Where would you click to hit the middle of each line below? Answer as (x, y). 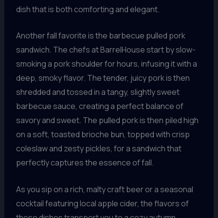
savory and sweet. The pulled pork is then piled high (107, 120)
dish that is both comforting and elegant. (88, 9)
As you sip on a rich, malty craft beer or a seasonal (104, 190)
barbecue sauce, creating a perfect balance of (100, 106)
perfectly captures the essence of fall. (85, 163)
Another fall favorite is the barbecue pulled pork (100, 36)
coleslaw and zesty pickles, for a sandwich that (99, 149)
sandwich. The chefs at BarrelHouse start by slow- (106, 50)
